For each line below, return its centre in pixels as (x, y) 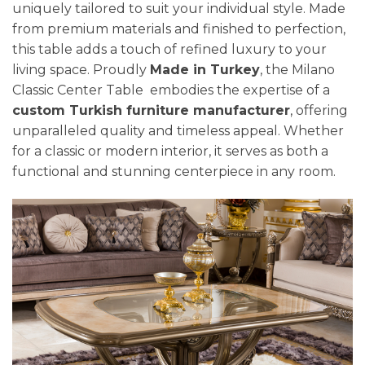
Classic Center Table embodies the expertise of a (171, 90)
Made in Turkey (205, 69)
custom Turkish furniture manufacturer (151, 110)
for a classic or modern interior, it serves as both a (170, 151)
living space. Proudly (81, 69)
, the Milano (297, 69)
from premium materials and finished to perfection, (179, 29)
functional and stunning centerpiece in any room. (174, 171)
